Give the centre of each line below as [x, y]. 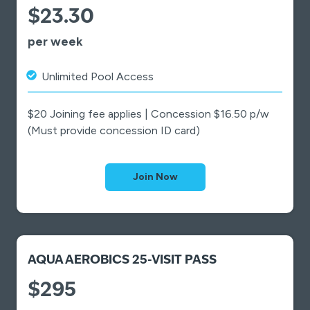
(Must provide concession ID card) [114, 131]
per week [55, 42]
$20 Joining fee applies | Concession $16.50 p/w [148, 114]
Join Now [155, 177]
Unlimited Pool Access [98, 77]
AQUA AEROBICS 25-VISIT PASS [122, 261]
